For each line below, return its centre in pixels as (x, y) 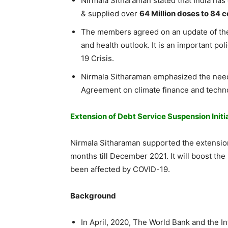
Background (93, 195)
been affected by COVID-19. (120, 169)
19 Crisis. (97, 58)
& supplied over (110, 13)
